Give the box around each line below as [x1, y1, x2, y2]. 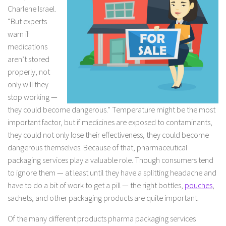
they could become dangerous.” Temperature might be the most [8, 104, 215, 115]
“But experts [8, 16, 47, 27]
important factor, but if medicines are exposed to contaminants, [8, 117, 212, 128]
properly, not [8, 67, 50, 77]
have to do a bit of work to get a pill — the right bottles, [8, 180, 185, 191]
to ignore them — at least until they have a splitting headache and [8, 167, 216, 178]
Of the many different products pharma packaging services [8, 213, 196, 223]
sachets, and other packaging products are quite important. [8, 193, 199, 203]
